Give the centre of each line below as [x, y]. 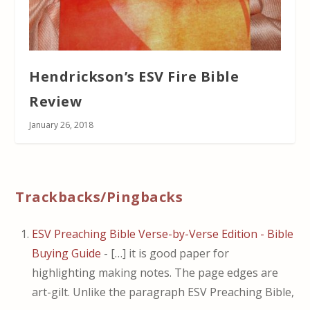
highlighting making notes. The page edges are [155, 272]
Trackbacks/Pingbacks [99, 197]
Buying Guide [67, 253]
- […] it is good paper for [165, 253]
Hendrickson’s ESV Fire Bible [134, 76]
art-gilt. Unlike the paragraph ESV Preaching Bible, [163, 292]
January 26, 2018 [62, 125]
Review [56, 101]
